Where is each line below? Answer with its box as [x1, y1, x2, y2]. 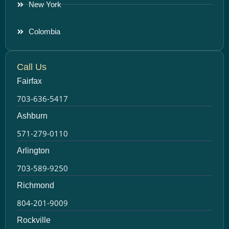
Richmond [17, 180, 54, 190]
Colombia [28, 27, 60, 36]
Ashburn [17, 111, 48, 120]
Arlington [17, 146, 50, 155]
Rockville [17, 215, 51, 224]
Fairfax [17, 76, 42, 85]
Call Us [17, 61, 47, 72]
